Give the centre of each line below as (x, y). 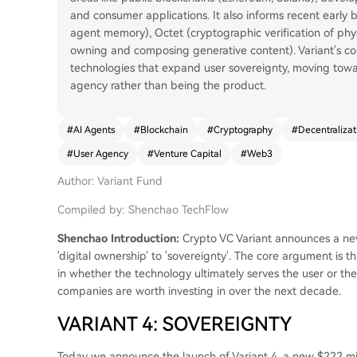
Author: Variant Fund (110, 181)
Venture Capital (188, 154)
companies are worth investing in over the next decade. (199, 291)
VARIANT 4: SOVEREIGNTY (175, 324)
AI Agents (94, 130)
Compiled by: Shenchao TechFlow (143, 210)
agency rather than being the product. (168, 85)
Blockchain (164, 130)
